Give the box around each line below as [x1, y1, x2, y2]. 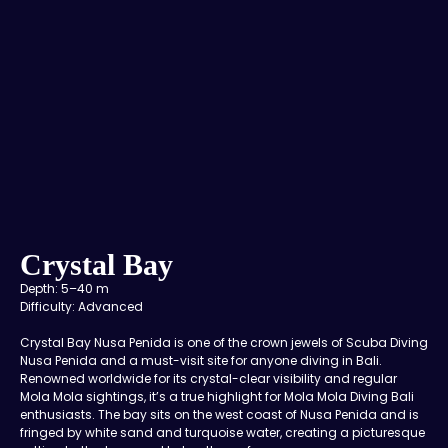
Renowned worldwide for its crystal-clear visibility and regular [20, 369, 397, 387]
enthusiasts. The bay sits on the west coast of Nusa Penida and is [20, 405, 419, 423]
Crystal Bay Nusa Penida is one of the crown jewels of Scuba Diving [20, 333, 428, 351]
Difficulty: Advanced [20, 297, 143, 315]
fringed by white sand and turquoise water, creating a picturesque [20, 423, 425, 441]
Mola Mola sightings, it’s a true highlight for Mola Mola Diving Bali [20, 387, 414, 405]
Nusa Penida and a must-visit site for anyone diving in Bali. [20, 351, 382, 369]
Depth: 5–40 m [20, 279, 116, 297]
